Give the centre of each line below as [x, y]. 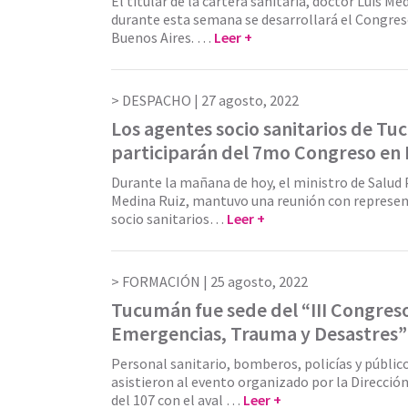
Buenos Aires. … [163, 37]
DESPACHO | [162, 100]
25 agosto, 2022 [259, 281]
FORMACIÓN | [166, 281]
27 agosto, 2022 [250, 100]
